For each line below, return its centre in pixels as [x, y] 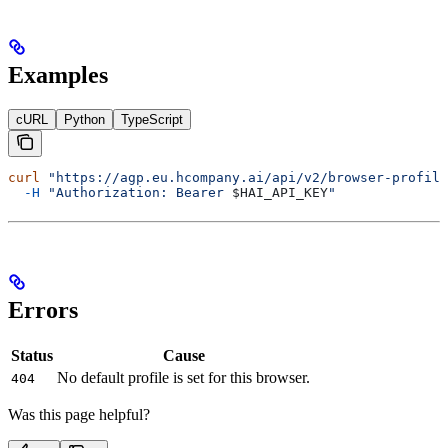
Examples [58, 75]
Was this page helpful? [79, 414]
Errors [43, 309]
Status [32, 355]
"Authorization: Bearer [136, 193]
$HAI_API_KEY [280, 193]
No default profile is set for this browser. [183, 377]
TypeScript [152, 120]
